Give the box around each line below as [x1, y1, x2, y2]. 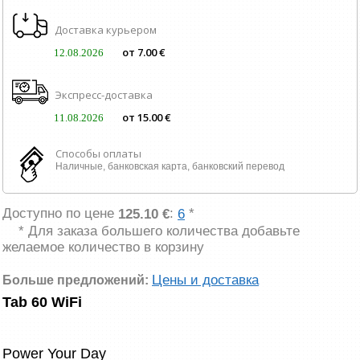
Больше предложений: [2, 272, 152, 287]
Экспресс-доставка [55, 88, 153, 103]
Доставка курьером [55, 22, 157, 38]
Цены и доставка [152, 272, 259, 288]
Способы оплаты [55, 146, 141, 162]
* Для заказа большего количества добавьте [18, 223, 300, 239]
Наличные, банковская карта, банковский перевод [55, 161, 284, 173]
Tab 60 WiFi [2, 293, 82, 310]
